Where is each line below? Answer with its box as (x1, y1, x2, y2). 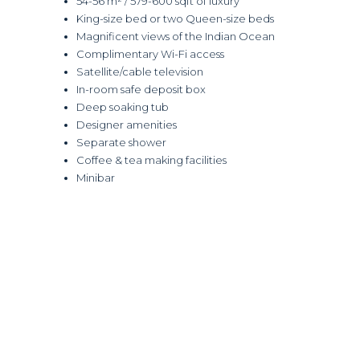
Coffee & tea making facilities (76, 153, 227, 166)
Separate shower (76, 135, 166, 149)
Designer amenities (76, 117, 177, 131)
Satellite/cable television (76, 64, 203, 78)
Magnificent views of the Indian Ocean (76, 29, 275, 43)
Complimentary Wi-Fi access (76, 47, 224, 60)
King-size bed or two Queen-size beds (76, 11, 274, 25)
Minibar (76, 170, 115, 184)
